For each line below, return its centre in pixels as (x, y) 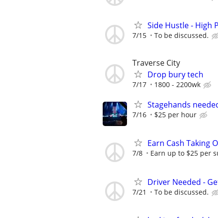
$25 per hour (175, 115)
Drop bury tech (175, 74)
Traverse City (156, 63)
